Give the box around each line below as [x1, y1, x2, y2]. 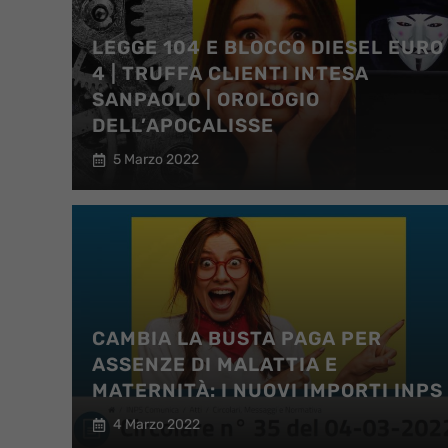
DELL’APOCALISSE [92, 114, 274, 137]
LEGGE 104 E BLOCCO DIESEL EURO [92, 36, 444, 59]
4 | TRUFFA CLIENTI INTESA [92, 62, 369, 85]
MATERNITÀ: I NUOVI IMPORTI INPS [92, 379, 443, 402]
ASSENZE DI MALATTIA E [92, 353, 338, 376]
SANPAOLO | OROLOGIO [92, 88, 320, 111]
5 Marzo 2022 [113, 151, 199, 168]
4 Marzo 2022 [113, 416, 200, 433]
